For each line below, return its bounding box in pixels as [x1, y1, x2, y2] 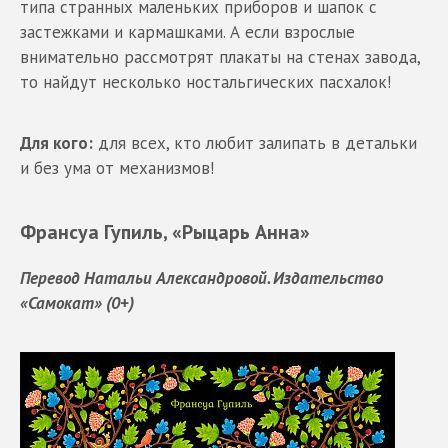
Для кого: [20, 132, 93, 155]
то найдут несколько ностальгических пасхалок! [20, 71, 391, 94]
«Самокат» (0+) [20, 292, 134, 315]
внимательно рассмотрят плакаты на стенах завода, [20, 46, 420, 69]
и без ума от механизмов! [20, 157, 214, 180]
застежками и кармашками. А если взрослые [20, 21, 355, 44]
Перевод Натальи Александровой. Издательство [20, 267, 383, 290]
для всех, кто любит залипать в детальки [93, 132, 417, 155]
